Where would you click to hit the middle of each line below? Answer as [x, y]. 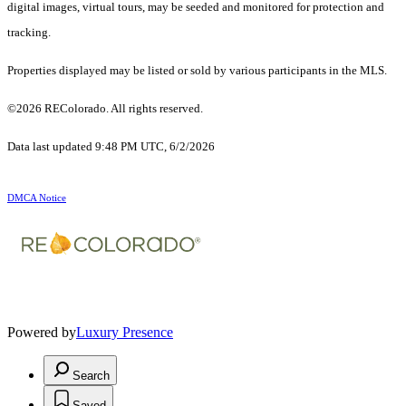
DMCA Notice [37, 198]
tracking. [29, 33]
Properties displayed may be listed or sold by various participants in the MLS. [197, 71]
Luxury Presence [125, 333]
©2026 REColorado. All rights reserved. [106, 109]
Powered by [42, 333]
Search [91, 376]
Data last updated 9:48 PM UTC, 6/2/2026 [111, 147]
